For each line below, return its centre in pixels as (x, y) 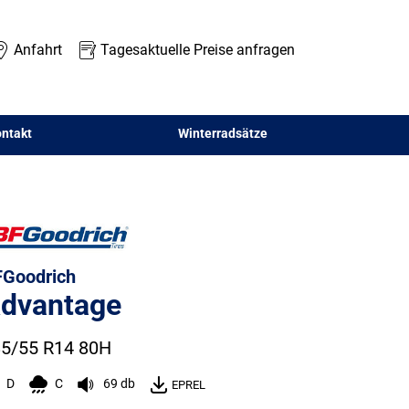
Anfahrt (37, 49)
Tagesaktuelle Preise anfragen (197, 49)
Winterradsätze (223, 133)
